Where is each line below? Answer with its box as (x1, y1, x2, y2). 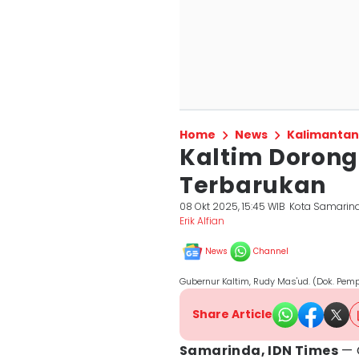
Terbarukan (179, 170, 326, 201)
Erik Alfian (179, 214, 224, 228)
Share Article (192, 306, 272, 322)
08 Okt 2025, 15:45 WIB (179, 200, 285, 213)
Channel (253, 245, 288, 257)
